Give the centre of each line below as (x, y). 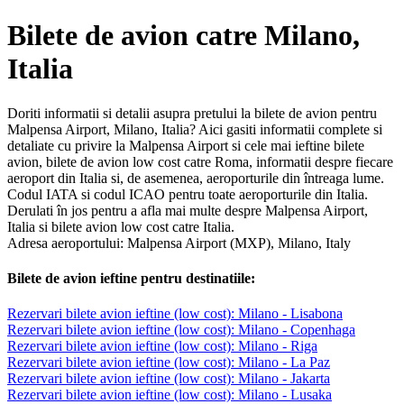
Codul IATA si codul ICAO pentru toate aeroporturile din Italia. (188, 194)
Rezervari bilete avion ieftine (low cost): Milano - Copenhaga (181, 330)
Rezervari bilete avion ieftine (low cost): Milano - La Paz (169, 363)
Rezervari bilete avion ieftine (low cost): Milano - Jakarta (169, 379)
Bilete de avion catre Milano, (184, 36)
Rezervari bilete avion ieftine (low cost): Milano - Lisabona (175, 314)
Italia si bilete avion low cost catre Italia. (121, 226)
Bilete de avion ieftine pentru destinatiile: (131, 279)
